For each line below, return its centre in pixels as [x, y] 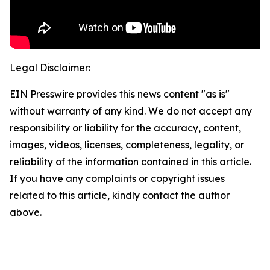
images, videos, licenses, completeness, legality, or [127, 145]
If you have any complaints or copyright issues [117, 179]
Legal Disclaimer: [50, 68]
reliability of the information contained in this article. [130, 162]
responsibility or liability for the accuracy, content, [125, 128]
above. [26, 212]
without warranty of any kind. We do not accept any [131, 111]
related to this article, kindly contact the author [120, 196]
